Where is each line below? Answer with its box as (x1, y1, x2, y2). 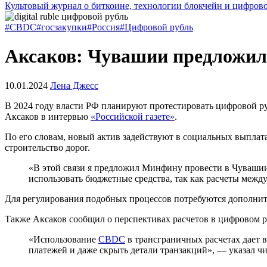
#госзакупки (36, 22, 87, 32)
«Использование (29, 234, 98, 244)
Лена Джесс (50, 80, 98, 91)
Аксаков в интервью (5, 111, 91, 122)
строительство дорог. (5, 142, 90, 153)
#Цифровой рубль (120, 22, 193, 32)
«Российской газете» (91, 111, 175, 122)
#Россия (87, 22, 120, 32)
